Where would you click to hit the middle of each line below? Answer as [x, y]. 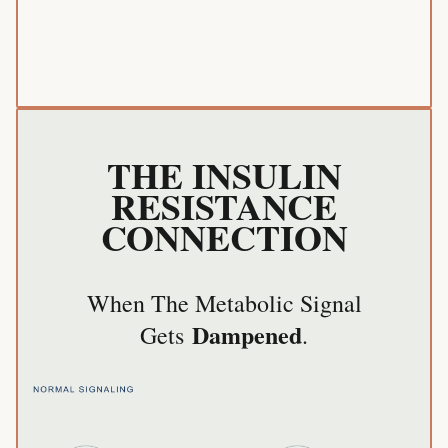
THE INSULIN [224, 174]
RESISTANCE [224, 205]
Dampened [247, 334]
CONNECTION [224, 236]
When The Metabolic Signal [224, 302]
